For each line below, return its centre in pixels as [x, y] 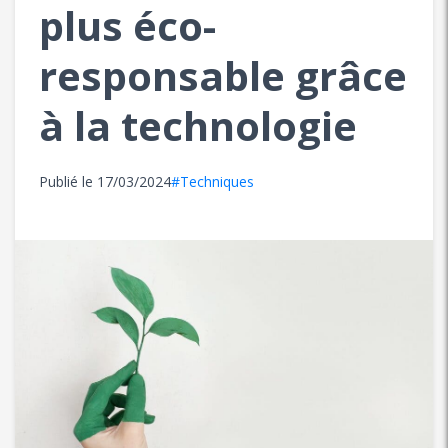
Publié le [68, 181]
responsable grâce [223, 75]
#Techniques [212, 181]
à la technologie [198, 125]
